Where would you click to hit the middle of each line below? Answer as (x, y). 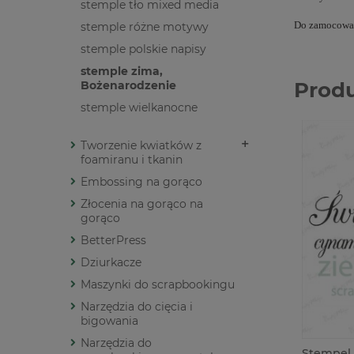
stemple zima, (122, 72)
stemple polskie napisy (143, 49)
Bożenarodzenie (128, 86)
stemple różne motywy (145, 27)
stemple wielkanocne (139, 108)
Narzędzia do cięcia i (137, 307)
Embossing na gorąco (141, 182)
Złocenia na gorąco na (142, 204)
